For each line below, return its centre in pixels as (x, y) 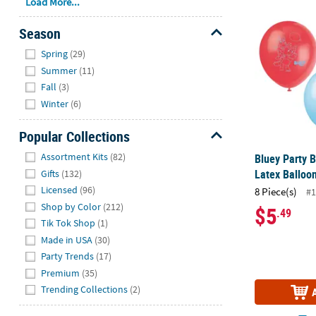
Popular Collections (74, 136)
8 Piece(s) (276, 192)
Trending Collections (85, 290)
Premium (61, 273)
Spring (55, 54)
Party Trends (68, 256)
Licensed (60, 190)
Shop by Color (71, 206)
